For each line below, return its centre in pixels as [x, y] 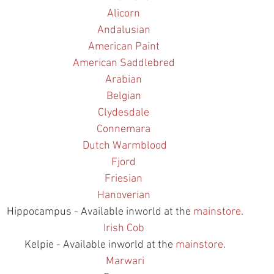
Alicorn [124, 13]
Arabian [124, 80]
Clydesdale [124, 113]
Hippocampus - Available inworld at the [100, 212]
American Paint [124, 46]
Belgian [124, 96]
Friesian [124, 179]
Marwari [125, 261]
